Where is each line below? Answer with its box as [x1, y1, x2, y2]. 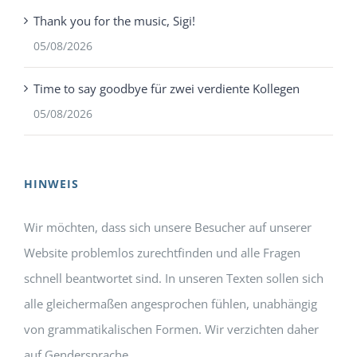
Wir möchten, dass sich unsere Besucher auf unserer [24, 219, 312, 236]
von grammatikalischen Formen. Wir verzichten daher [24, 321, 319, 338]
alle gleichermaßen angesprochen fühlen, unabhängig [24, 296, 317, 312]
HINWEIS [24, 176, 79, 192]
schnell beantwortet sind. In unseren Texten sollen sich [24, 270, 324, 287]
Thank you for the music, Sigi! [33, 13, 195, 29]
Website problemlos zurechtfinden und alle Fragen [24, 245, 300, 261]
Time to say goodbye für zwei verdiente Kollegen [33, 80, 300, 97]
